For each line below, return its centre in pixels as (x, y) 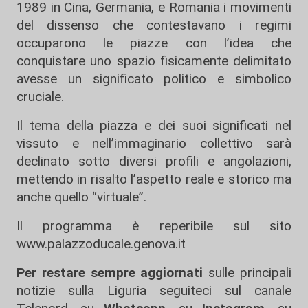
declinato (43, 161)
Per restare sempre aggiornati (110, 272)
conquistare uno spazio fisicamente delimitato (154, 60)
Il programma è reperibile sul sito (154, 225)
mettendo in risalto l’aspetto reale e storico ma (154, 179)
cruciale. (40, 96)
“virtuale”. (123, 197)
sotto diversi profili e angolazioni (179, 161)
